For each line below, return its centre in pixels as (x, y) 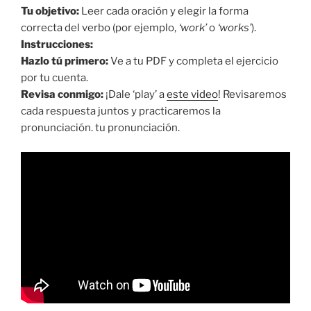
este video (192, 95)
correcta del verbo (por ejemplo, (100, 28)
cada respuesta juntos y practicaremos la (121, 111)
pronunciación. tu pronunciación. (100, 128)
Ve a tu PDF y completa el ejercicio (193, 61)
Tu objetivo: (50, 11)
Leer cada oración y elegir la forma (164, 11)
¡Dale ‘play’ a (135, 95)
